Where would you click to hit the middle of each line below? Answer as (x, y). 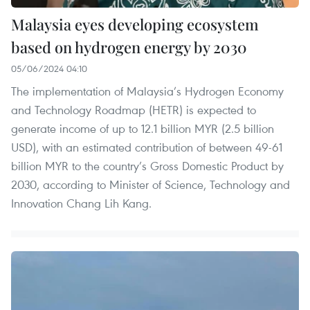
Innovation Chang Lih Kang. (81, 203)
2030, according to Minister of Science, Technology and (151, 184)
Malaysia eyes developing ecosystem (135, 24)
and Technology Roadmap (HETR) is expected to (134, 109)
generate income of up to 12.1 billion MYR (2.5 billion (143, 128)
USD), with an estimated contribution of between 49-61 (147, 147)
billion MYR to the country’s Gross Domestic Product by (147, 165)
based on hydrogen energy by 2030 (129, 47)
